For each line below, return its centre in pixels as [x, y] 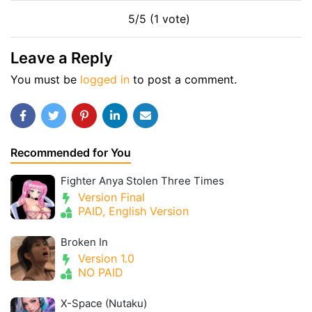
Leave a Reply [62, 58]
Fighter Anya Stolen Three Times [142, 181]
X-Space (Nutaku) [104, 303]
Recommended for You [71, 153]
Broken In [84, 242]
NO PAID [99, 272]
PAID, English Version [132, 211]
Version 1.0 [104, 258]
